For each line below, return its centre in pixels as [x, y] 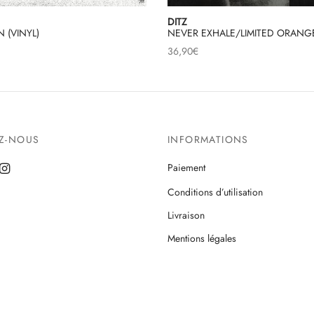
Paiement [186, 168]
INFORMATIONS [208, 140]
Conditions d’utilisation [215, 192]
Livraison [186, 215]
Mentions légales [202, 239]
